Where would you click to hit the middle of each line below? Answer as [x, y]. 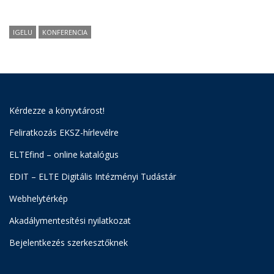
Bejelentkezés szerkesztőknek [68, 243]
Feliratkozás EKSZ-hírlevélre [64, 133]
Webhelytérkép [39, 199]
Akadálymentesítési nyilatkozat [70, 221]
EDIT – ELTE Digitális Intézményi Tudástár [93, 177]
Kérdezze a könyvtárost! [57, 111]
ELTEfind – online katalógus [64, 155]
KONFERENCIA [65, 32]
